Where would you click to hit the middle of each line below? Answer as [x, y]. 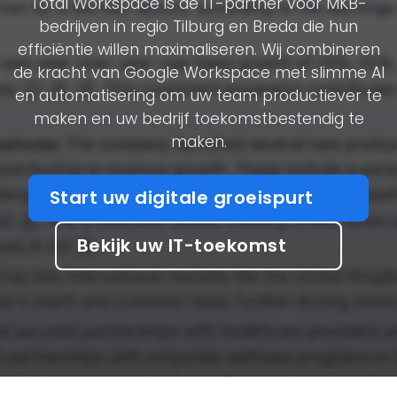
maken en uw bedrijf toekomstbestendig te [198, 119]
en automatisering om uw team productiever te [198, 96]
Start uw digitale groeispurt [184, 198]
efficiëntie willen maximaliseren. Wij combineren [198, 50]
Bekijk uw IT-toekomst [184, 246]
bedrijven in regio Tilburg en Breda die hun [198, 27]
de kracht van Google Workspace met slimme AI [198, 73]
